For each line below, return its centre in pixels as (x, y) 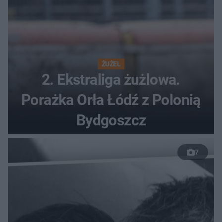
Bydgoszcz (111, 120)
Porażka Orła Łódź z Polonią (111, 100)
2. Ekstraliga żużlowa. (111, 80)
